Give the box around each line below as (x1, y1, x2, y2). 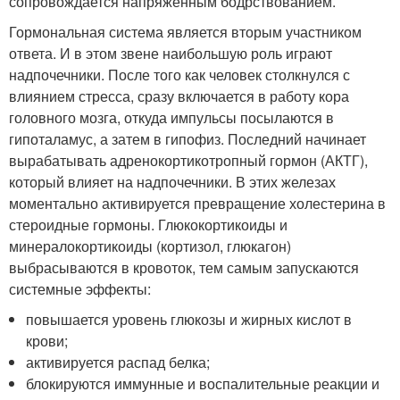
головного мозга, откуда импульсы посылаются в (9, 106, 334, 128)
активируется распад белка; (26, 351, 211, 372)
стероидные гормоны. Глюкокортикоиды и (9, 213, 287, 235)
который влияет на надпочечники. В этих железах (9, 171, 336, 192)
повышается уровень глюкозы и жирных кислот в (26, 308, 353, 329)
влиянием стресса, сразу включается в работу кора (9, 85, 349, 106)
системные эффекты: (9, 278, 151, 299)
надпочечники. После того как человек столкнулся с (9, 63, 350, 85)
